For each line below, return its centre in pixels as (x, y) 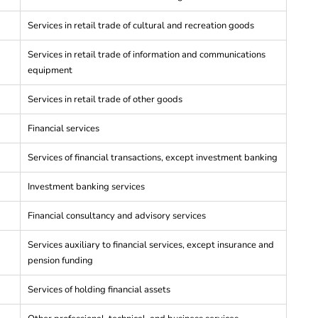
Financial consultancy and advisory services (117, 215)
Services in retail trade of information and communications (147, 54)
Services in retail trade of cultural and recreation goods (141, 25)
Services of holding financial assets (99, 289)
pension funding (60, 260)
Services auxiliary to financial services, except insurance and (151, 245)
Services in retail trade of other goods (105, 99)
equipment (50, 70)
